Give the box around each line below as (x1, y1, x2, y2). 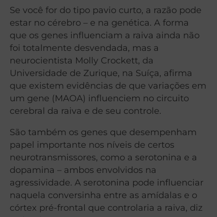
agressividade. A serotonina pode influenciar (10, 177, 203, 187)
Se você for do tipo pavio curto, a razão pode (10, 4, 201, 15)
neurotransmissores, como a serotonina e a (10, 152, 197, 162)
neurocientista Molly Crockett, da (10, 55, 154, 65)
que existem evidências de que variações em (10, 80, 206, 91)
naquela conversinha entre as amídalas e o (10, 189, 197, 200)
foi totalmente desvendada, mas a (10, 42, 159, 53)
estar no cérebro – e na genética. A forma (10, 17, 189, 28)
